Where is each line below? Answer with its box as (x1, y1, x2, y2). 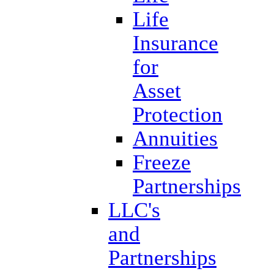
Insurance (133, 31, 218, 54)
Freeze (133, 150, 191, 174)
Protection (133, 102, 223, 126)
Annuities (133, 126, 218, 150)
